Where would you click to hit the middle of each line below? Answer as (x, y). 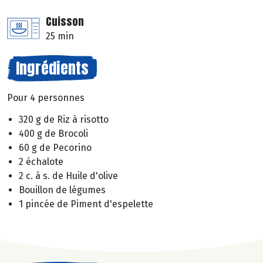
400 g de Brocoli (53, 133)
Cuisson (65, 22)
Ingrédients (52, 68)
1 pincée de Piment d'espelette (86, 204)
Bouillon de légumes (62, 190)
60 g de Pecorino (55, 147)
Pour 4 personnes (46, 98)
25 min (60, 36)
